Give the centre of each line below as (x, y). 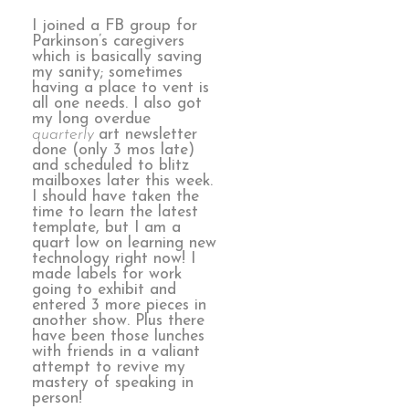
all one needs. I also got (117, 104)
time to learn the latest (115, 213)
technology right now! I (114, 259)
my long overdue (91, 120)
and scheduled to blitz (110, 166)
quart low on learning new (124, 244)
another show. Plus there (118, 321)
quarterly (65, 135)
